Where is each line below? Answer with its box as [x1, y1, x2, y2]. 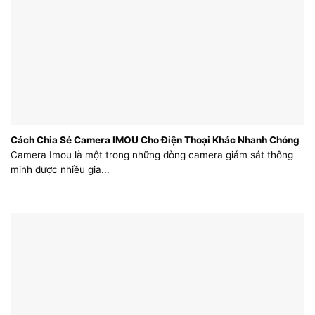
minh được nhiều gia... [11, 164, 110, 176]
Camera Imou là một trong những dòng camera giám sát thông [11, 149, 293, 161]
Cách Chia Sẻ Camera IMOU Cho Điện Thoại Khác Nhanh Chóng [11, 134, 300, 146]
